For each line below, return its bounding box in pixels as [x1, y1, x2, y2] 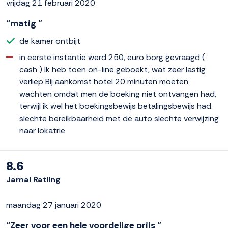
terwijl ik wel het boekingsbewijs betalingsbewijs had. [19, 101, 213, 112]
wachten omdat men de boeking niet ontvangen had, [19, 89, 216, 100]
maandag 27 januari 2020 [6, 199, 101, 211]
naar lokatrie [19, 125, 65, 136]
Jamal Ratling [6, 174, 61, 185]
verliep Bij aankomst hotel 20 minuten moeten [19, 76, 188, 88]
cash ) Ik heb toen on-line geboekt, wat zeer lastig [19, 64, 206, 75]
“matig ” [6, 17, 42, 30]
